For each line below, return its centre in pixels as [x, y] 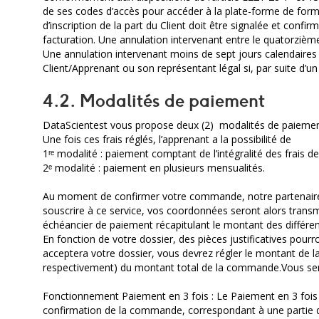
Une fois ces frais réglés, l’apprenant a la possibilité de [167, 139]
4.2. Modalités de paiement [154, 100]
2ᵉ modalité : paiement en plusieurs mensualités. [154, 168]
